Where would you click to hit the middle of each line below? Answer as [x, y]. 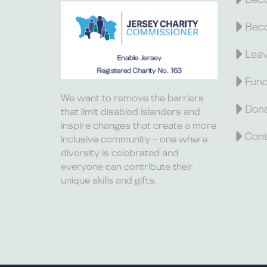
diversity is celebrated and [120, 153]
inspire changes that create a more [139, 125]
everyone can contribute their [127, 167]
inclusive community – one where [134, 139]
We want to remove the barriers [132, 98]
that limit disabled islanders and [131, 112]
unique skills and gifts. [109, 180]
